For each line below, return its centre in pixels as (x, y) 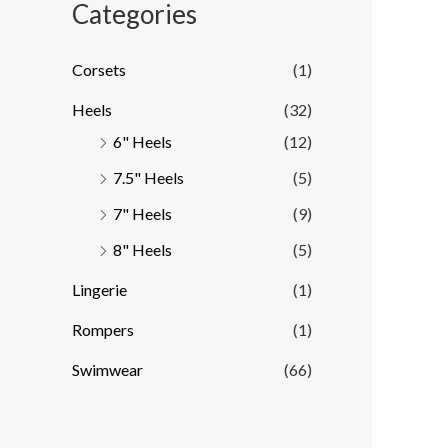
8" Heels (142, 250)
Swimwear (107, 370)
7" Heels (142, 214)
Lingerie (99, 290)
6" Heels (142, 142)
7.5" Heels (148, 178)
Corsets (99, 70)
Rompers (103, 330)
